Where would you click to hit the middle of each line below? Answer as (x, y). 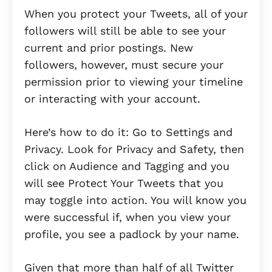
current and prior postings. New (109, 47)
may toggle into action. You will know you (135, 200)
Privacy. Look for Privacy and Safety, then (134, 149)
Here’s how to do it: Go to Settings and (128, 132)
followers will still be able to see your (125, 30)
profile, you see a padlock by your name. (132, 234)
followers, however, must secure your (124, 64)
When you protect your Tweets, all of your (136, 13)
